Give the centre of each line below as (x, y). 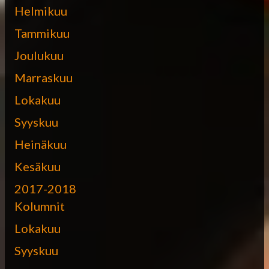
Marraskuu (44, 77)
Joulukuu (39, 55)
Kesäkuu (38, 166)
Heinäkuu (41, 144)
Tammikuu (42, 33)
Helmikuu (41, 11)
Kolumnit (40, 206)
